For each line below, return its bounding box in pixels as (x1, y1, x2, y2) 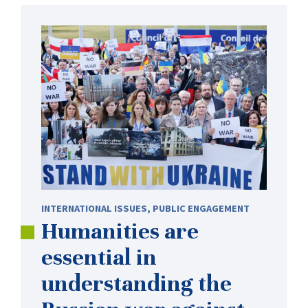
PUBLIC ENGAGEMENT (153, 202, 250, 215)
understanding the (41, 269, 232, 298)
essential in (41, 243, 157, 272)
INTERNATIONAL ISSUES (41, 202, 147, 215)
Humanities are (41, 217, 199, 245)
